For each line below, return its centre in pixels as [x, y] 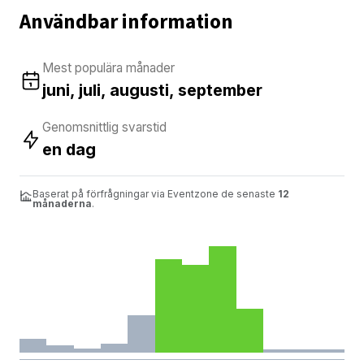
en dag [69, 149]
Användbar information [126, 22]
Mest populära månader [108, 67]
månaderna [62, 203]
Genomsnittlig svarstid [104, 127]
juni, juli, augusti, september [152, 90]
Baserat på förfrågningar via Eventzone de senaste [155, 193]
